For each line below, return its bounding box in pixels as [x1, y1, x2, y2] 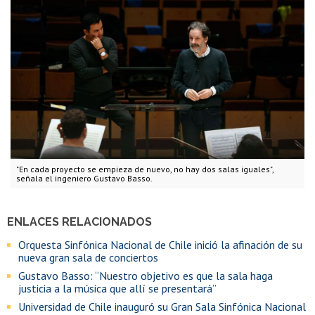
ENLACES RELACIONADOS [7, 215, 152, 229]
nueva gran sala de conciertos [18, 250, 158, 265]
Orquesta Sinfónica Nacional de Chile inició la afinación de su [18, 238, 302, 252]
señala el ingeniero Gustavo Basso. [16, 173, 153, 184]
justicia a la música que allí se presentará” [18, 281, 217, 296]
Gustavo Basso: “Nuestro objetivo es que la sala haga [18, 269, 273, 283]
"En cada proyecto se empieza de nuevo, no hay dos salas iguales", [16, 164, 274, 175]
